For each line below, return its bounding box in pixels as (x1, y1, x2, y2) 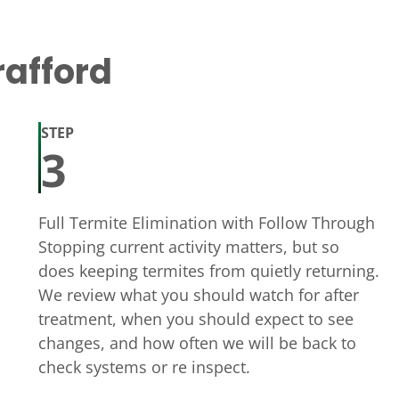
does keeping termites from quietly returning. (37, 259, 379, 282)
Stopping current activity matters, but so (37, 235, 339, 258)
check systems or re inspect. (37, 355, 250, 379)
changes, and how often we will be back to (37, 331, 356, 354)
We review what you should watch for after (37, 283, 359, 306)
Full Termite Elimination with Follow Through (37, 211, 375, 234)
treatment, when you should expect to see (37, 307, 354, 330)
